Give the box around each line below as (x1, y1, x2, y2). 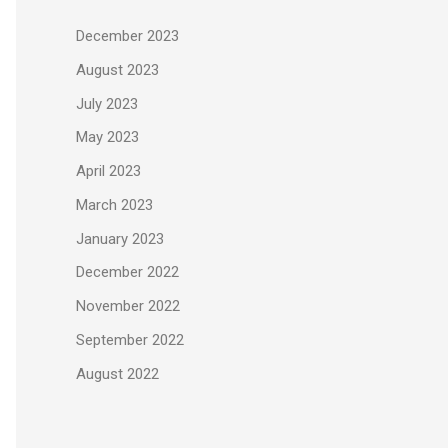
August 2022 (76, 364, 159, 383)
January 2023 (76, 229, 164, 248)
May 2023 (76, 128, 139, 147)
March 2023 (76, 195, 153, 214)
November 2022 (76, 297, 180, 316)
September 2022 (76, 330, 184, 349)
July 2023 (76, 94, 138, 113)
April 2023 (76, 162, 141, 181)
